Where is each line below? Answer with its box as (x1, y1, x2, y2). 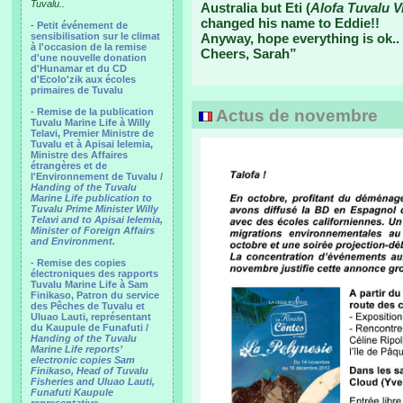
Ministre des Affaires (31, 149, 128, 160)
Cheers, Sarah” (201, 46, 297, 61)
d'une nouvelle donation (31, 52, 147, 63)
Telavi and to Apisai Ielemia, (31, 214, 163, 225)
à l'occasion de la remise (31, 41, 147, 52)
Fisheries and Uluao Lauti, (31, 376, 155, 387)
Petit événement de (37, 20, 128, 31)
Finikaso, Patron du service (31, 290, 159, 300)
